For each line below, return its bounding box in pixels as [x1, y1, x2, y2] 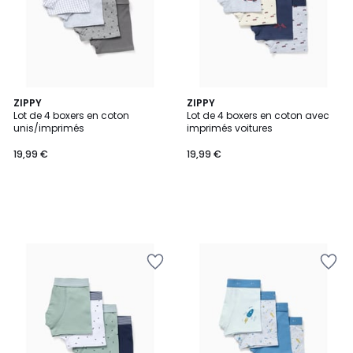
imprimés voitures [187, 121, 273, 135]
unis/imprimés [13, 121, 84, 135]
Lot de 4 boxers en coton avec [187, 109, 329, 122]
